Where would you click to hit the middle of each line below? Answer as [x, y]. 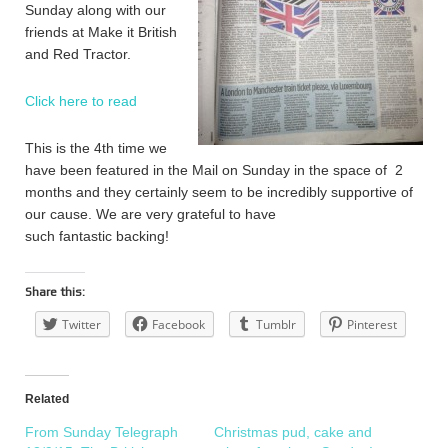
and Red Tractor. [78, 54]
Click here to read [81, 101]
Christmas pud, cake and [293, 432]
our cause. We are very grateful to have [150, 214]
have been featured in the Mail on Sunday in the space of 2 [214, 170]
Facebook [178, 324]
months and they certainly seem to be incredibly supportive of [219, 192]
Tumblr [276, 324]
